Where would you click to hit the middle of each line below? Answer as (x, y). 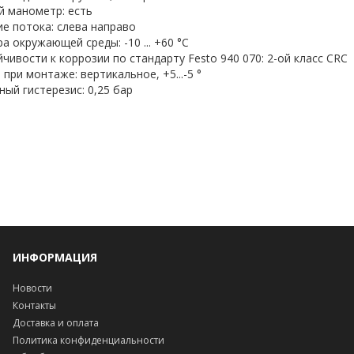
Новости (32, 288)
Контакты (34, 305)
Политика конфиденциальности (88, 340)
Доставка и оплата (55, 323)
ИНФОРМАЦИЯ (55, 257)
